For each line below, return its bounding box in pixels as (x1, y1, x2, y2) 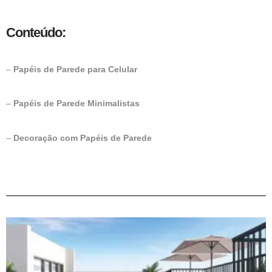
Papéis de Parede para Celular (13, 64, 137, 74)
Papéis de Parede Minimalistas (13, 98, 140, 109)
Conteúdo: (6, 24, 69, 40)
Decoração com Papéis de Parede (13, 132, 152, 143)
